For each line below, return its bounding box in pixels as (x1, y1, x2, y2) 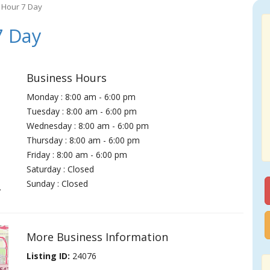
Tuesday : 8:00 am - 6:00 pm (27, 105, 137, 117)
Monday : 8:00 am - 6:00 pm (27, 91, 136, 102)
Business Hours (27, 71, 107, 85)
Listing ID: (27, 250, 71, 262)
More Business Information (27, 230, 169, 244)
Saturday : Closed (27, 163, 95, 175)
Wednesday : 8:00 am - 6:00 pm (27, 120, 149, 131)
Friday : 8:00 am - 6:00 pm (27, 149, 128, 160)
